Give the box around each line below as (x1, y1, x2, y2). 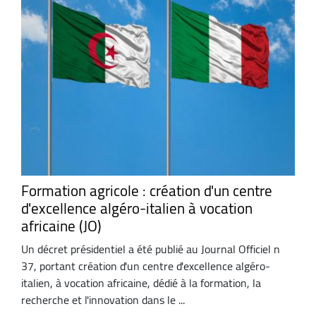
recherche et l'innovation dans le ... (21, 289, 185, 311)
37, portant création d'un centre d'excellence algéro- (21, 255, 270, 277)
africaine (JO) (21, 212, 102, 240)
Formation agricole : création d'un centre (21, 176, 272, 205)
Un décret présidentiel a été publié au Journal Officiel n (21, 238, 280, 260)
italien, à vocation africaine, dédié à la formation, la (21, 272, 261, 294)
